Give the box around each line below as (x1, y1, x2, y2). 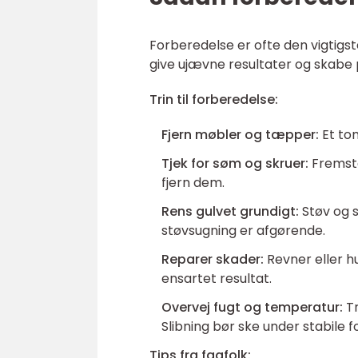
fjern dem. (161, 173, 225, 192)
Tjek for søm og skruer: (161, 154, 308, 173)
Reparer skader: (161, 250, 264, 268)
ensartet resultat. (161, 269, 272, 288)
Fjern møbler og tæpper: (161, 125, 319, 144)
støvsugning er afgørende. (161, 221, 325, 240)
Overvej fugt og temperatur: (161, 298, 343, 316)
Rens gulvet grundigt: (161, 202, 299, 221)
